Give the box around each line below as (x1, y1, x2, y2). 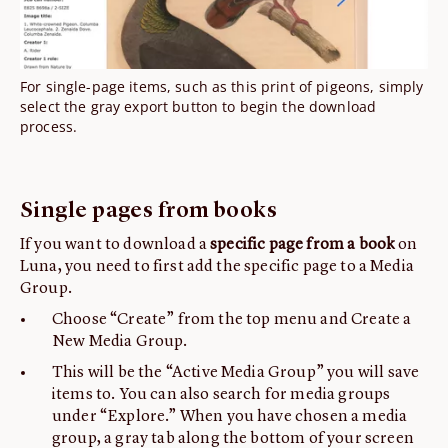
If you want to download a (20, 237, 211, 254)
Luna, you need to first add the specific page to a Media (20, 259, 414, 276)
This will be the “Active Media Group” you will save (52, 365, 420, 382)
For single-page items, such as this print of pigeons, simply (20, 77, 424, 97)
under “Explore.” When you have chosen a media (52, 409, 408, 426)
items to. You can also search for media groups (52, 387, 391, 404)
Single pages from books (20, 200, 278, 223)
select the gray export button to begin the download (20, 97, 377, 117)
